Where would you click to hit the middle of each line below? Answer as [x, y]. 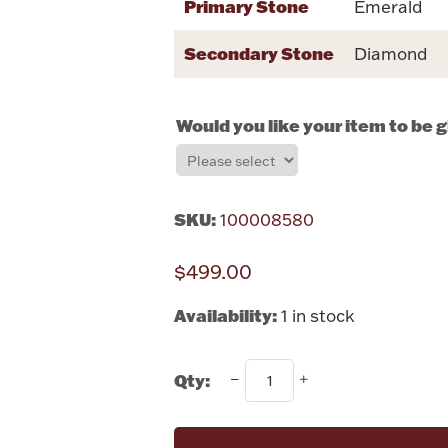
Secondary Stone [259, 52]
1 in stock [318, 315]
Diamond [391, 53]
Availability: [226, 314]
